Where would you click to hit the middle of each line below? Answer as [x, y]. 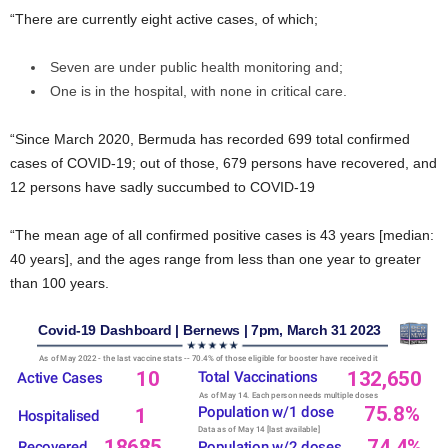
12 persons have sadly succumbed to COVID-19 [162, 187]
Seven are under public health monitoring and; [196, 67]
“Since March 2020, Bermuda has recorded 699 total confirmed [210, 139]
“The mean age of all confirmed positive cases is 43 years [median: [222, 235]
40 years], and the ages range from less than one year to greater [215, 259]
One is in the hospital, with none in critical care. [198, 91]
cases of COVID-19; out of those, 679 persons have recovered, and [223, 163]
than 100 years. [59, 283]
